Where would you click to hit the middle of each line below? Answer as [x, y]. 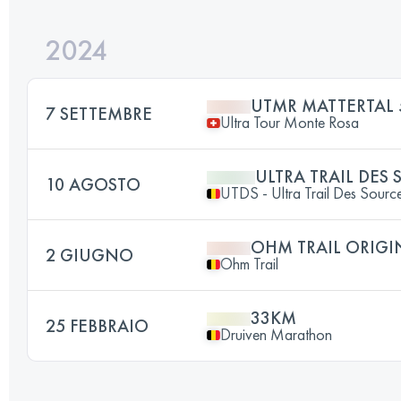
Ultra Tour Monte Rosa [290, 122]
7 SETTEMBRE [99, 114]
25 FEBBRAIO [97, 326]
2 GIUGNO [90, 255]
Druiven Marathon [276, 334]
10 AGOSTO [93, 184]
